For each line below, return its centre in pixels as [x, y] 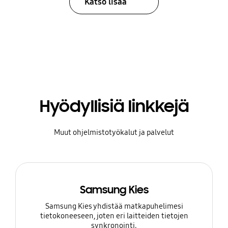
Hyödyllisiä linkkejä [114, 106]
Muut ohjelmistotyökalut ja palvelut [114, 132]
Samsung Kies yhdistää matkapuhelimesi [114, 206]
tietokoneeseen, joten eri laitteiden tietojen [114, 216]
